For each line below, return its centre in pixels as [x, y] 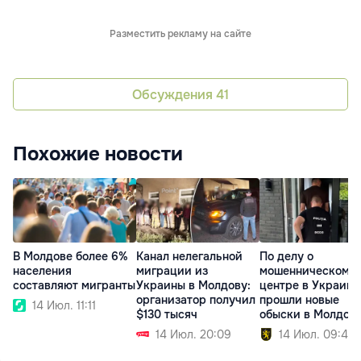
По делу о [286, 257]
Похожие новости [98, 154]
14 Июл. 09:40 [317, 335]
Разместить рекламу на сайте [180, 34]
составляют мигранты [74, 286]
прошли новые [299, 300]
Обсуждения [174, 94]
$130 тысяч [167, 315]
